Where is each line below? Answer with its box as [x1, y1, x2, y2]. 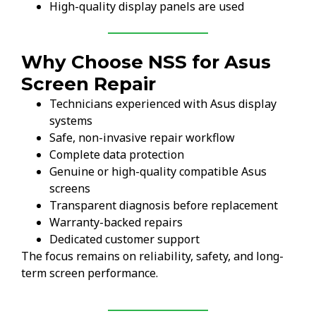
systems [49, 113, 92, 129]
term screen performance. [21, 265, 158, 281]
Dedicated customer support [49, 231, 200, 248]
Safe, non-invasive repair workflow [49, 130, 235, 146]
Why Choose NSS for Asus [21, 51, 271, 74]
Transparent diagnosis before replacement [49, 197, 278, 214]
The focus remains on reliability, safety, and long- [21, 248, 284, 265]
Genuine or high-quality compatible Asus [49, 164, 267, 180]
